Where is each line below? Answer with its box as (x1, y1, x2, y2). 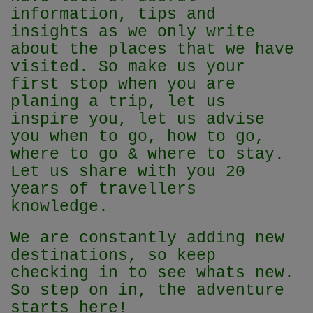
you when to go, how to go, (10, 128, 265, 147)
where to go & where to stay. (10, 145, 284, 164)
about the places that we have (10, 41, 294, 59)
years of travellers (10, 180, 196, 199)
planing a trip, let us (10, 93, 226, 112)
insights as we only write (10, 23, 255, 42)
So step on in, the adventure (10, 282, 284, 300)
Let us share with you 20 (10, 163, 245, 182)
